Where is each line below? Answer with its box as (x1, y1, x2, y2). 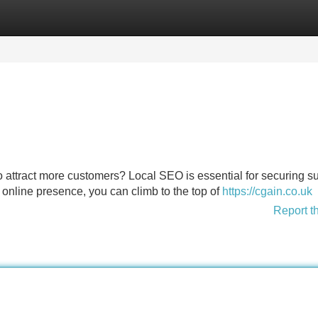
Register (78, 11, 121, 23)
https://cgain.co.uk (222, 185, 312, 197)
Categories (1, 11, 57, 23)
